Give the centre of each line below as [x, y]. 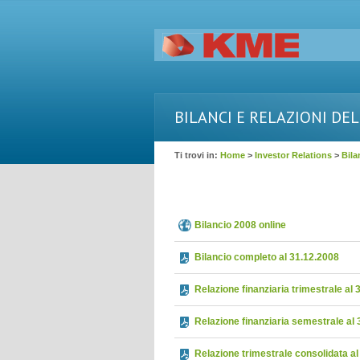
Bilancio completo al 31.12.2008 [267, 257]
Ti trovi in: [197, 155]
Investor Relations [293, 155]
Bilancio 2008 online [240, 225]
